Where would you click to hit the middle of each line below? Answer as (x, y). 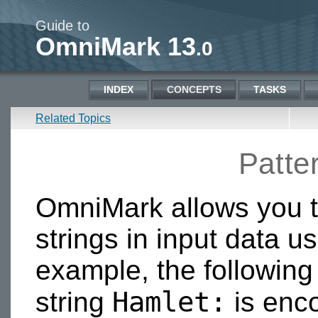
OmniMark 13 (116, 46)
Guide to (62, 26)
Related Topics (73, 118)
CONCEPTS (194, 89)
